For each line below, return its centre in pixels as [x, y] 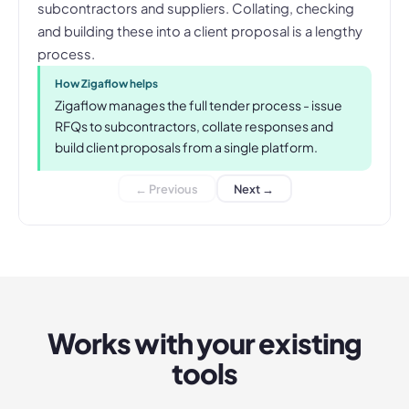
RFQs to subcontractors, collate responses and [194, 126]
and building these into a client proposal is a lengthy [200, 31]
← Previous [167, 189]
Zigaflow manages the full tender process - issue [199, 105]
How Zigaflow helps [106, 84]
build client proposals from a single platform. [186, 147]
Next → [254, 189]
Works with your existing [204, 343]
